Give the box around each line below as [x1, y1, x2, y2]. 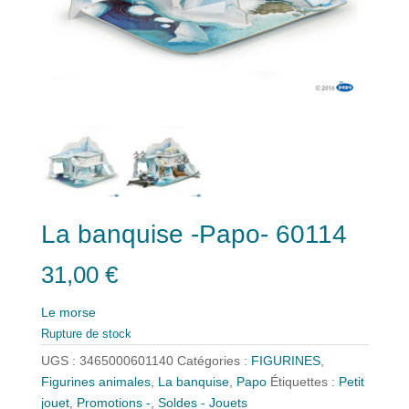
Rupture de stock [40, 326, 131, 341]
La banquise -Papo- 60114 [40, 220, 347, 249]
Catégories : [176, 352, 251, 368]
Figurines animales [40, 373, 151, 389]
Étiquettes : [269, 373, 339, 389]
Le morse [40, 304, 96, 320]
